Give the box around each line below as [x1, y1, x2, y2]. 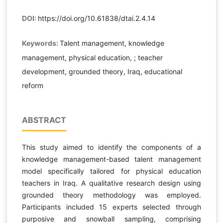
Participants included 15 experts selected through [21, 202, 202, 211]
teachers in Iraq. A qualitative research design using [21, 178, 202, 187]
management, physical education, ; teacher [21, 53, 163, 62]
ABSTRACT [21, 114, 66, 125]
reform [21, 81, 43, 90]
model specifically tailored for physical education [21, 166, 202, 175]
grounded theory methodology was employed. [21, 190, 202, 199]
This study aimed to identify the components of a [21, 142, 202, 151]
